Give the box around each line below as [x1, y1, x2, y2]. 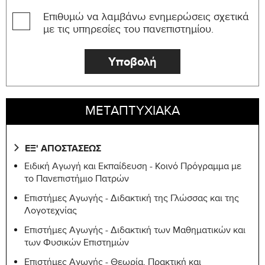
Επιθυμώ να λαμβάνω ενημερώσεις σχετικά [43, 11, 249, 25]
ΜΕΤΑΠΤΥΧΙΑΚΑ [85, 104, 180, 121]
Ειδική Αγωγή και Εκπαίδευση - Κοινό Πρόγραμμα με [24, 161, 241, 174]
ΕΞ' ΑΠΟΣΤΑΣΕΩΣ [25, 142, 101, 154]
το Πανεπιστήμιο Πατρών [24, 173, 129, 186]
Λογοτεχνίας [24, 205, 77, 218]
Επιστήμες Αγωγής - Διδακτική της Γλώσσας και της [24, 193, 239, 206]
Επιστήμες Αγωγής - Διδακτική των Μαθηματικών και [24, 225, 245, 238]
